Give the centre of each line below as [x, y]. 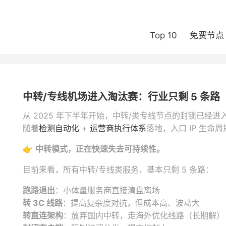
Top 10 [163, 35]
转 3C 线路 [43, 203]
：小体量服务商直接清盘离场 [107, 190]
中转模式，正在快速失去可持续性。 [100, 149]
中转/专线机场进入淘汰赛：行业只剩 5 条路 [121, 97]
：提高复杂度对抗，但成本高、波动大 [131, 203]
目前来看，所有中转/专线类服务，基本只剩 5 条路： [118, 169]
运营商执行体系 [118, 128]
